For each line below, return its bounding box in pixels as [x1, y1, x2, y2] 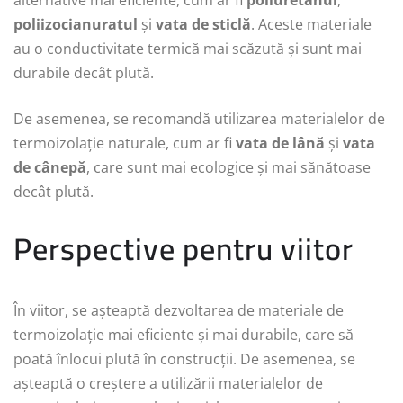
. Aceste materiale [251, 14, 372, 35]
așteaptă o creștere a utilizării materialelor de [13, 373, 323, 394]
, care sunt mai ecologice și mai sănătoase [86, 157, 371, 178]
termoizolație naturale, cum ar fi [13, 133, 236, 154]
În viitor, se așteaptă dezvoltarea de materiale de [13, 300, 344, 321]
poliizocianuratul [13, 14, 138, 35]
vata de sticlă [156, 14, 251, 35]
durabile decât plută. [13, 63, 154, 84]
